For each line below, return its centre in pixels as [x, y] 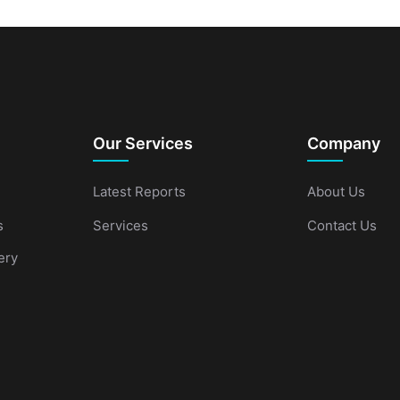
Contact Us [342, 226]
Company [344, 144]
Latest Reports [139, 192]
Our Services [143, 144]
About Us [336, 192]
